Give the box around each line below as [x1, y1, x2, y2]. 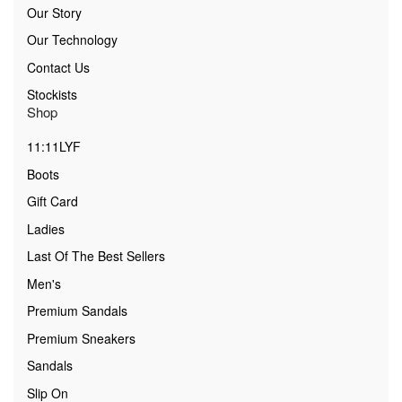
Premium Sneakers [27, 328, 135, 347]
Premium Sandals [27, 301, 127, 320]
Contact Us [27, 57, 90, 76]
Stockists [27, 85, 77, 104]
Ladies [27, 219, 65, 238]
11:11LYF [27, 137, 81, 156]
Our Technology [27, 31, 118, 49]
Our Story [27, 3, 82, 22]
